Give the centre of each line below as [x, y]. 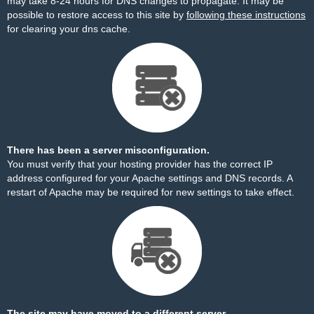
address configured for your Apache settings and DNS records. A [150, 178]
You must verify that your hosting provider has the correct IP [140, 164]
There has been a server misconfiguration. [108, 150]
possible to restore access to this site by [97, 15]
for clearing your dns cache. [69, 29]
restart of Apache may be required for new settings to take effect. [151, 192]
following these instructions [246, 15]
